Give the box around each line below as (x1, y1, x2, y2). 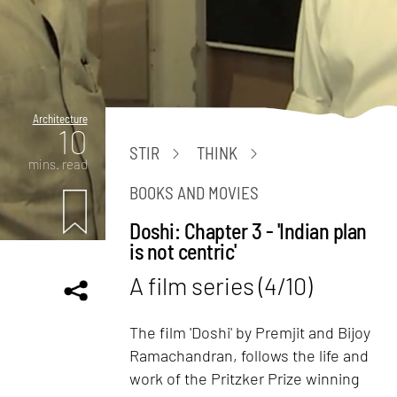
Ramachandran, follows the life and (129, 345, 370, 365)
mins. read (27, 155, 88, 172)
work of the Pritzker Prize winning (129, 368, 361, 388)
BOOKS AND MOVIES (129, 182, 260, 203)
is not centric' (129, 237, 237, 264)
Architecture (32, 111, 88, 126)
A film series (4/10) (129, 271, 313, 300)
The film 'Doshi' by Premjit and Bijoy (129, 322, 371, 342)
